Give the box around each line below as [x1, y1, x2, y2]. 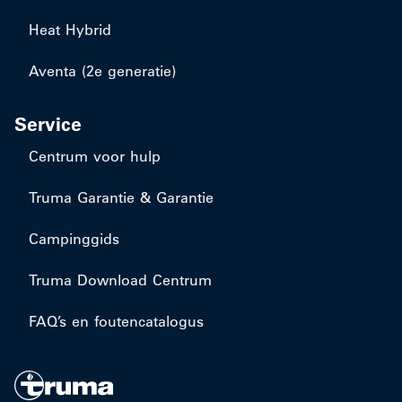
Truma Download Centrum [29, 271, 212, 289]
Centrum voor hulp [29, 147, 161, 165]
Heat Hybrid [29, 21, 111, 39]
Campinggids [29, 230, 119, 248]
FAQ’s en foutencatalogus [29, 312, 204, 330]
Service [14, 113, 82, 135]
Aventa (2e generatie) [29, 62, 176, 80]
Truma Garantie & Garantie [29, 188, 214, 206]
